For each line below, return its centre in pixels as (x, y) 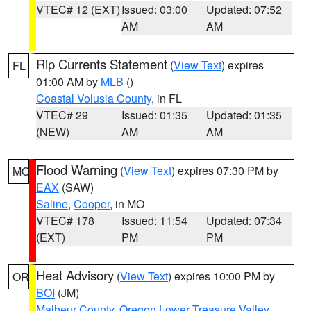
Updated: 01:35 (244, 115)
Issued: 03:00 (154, 9)
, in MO (127, 204)
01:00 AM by (68, 82)
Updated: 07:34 (244, 220)
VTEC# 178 (65, 220)
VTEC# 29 (62, 115)
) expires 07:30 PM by (225, 170)
